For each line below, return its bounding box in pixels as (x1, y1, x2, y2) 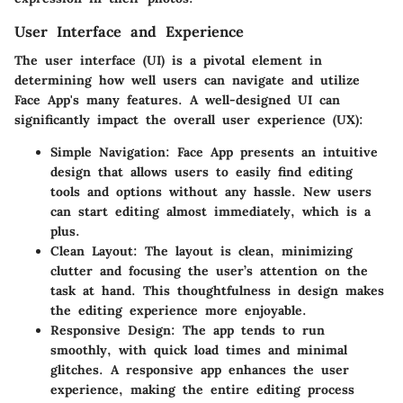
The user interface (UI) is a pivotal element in (14, 51, 322, 68)
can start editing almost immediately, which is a (50, 202, 371, 219)
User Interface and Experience (14, 22, 244, 40)
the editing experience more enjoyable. (50, 301, 307, 318)
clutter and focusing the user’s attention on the (50, 262, 368, 279)
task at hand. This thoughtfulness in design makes (50, 282, 384, 299)
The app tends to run (175, 321, 325, 338)
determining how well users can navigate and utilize (14, 71, 360, 88)
